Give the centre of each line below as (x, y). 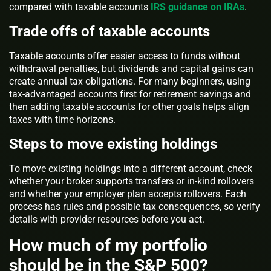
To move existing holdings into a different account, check (131, 169)
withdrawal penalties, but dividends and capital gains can (131, 69)
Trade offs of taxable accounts (109, 32)
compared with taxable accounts (80, 7)
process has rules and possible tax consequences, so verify (135, 207)
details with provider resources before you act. (107, 220)
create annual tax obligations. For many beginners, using (130, 82)
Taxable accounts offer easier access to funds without (125, 56)
